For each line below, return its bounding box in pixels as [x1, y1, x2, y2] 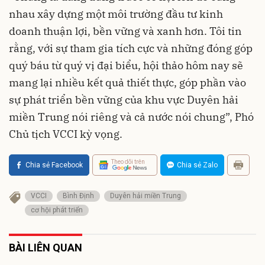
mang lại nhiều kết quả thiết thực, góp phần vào [9, 75, 246, 89]
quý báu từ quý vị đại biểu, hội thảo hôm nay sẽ [9, 58, 243, 72]
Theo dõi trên [111, 159, 145, 166]
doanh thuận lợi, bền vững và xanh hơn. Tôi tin [9, 24, 242, 38]
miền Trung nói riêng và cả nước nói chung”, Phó [9, 109, 254, 124]
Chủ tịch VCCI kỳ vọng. [9, 127, 122, 141]
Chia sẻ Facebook [25, 160, 83, 169]
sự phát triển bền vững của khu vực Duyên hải [9, 92, 238, 106]
